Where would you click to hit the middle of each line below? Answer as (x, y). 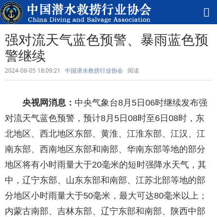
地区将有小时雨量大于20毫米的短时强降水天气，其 (106, 165)
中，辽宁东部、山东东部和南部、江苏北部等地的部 (105, 180)
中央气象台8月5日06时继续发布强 (141, 103)
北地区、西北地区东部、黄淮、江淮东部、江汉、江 (105, 134)
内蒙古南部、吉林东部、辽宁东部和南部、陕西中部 (105, 211)
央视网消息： (48, 103)
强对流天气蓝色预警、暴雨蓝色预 (107, 39)
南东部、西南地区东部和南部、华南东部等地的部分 (105, 149)
